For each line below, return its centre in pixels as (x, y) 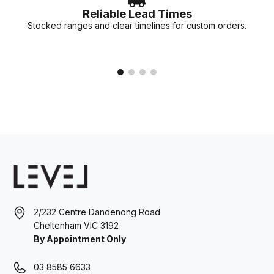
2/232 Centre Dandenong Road (97, 212)
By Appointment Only (80, 239)
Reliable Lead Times (137, 13)
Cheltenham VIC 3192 (76, 225)
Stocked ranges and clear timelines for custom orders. (137, 25)
